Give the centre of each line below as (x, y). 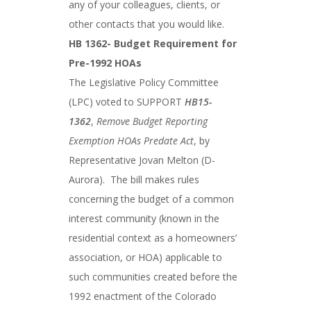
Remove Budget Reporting (152, 121)
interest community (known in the (144, 218)
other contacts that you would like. (146, 24)
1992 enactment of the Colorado (143, 296)
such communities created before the (153, 277)
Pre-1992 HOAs (105, 63)
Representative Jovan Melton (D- (142, 160)
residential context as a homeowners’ (153, 238)
